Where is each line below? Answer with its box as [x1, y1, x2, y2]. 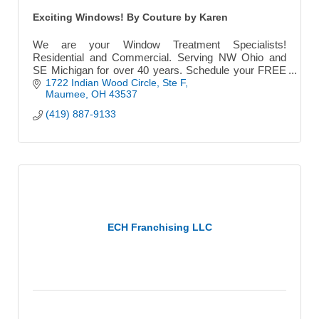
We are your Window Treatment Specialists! [33, 38, 286, 51]
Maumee [45, 88, 85, 100]
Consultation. [33, 76, 93, 89]
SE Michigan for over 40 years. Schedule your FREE [33, 63, 286, 76]
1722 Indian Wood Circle [45, 76, 157, 88]
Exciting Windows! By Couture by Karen [33, 11, 228, 23]
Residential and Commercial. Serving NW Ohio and [33, 51, 286, 63]
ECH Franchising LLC [107, 221, 212, 234]
